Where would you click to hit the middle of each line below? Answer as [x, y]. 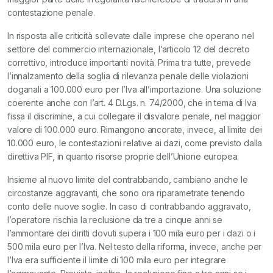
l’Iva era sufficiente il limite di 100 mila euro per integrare [117, 260]
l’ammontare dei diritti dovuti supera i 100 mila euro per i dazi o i [132, 233]
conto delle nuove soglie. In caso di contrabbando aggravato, [129, 206]
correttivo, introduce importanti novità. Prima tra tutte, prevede [129, 62]
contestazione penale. [51, 12]
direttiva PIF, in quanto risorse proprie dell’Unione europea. [123, 156]
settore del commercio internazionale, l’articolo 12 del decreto [129, 49]
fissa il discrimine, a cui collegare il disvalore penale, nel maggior [134, 116]
